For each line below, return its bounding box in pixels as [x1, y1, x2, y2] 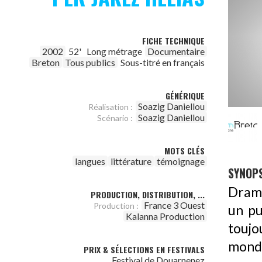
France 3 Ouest [144, 199, 205, 211]
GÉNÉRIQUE [166, 89, 205, 102]
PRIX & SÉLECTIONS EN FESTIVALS [84, 243, 205, 256]
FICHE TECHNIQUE [142, 35, 205, 47]
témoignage [157, 156, 205, 167]
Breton [32, 57, 60, 68]
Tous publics [65, 57, 115, 68]
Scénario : [97, 113, 133, 123]
